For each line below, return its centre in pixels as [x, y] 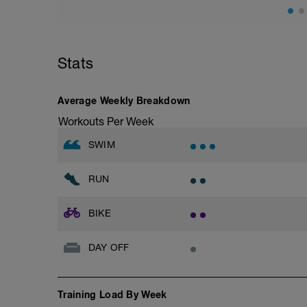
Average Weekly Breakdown [124, 100]
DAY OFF [109, 247]
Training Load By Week [112, 294]
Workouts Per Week [106, 121]
